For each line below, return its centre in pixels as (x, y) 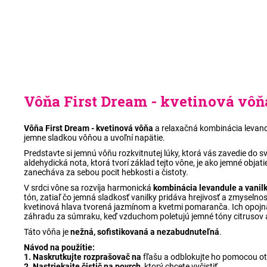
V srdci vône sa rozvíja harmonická (89, 188)
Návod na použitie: (59, 248)
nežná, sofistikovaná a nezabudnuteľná (145, 232)
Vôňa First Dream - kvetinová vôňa (89, 128)
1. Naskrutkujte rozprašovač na (83, 257)
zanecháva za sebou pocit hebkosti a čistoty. (106, 173)
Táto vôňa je (47, 232)
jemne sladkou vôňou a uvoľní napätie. (94, 138)
